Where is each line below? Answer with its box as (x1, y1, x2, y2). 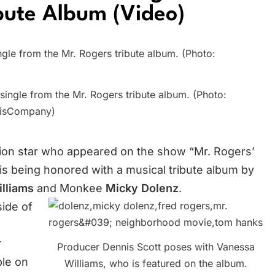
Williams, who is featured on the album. (64, 257, 247, 269)
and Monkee (34, 181, 106, 195)
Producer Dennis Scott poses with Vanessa (56, 240, 255, 253)
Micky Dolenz (106, 181, 179, 195)
